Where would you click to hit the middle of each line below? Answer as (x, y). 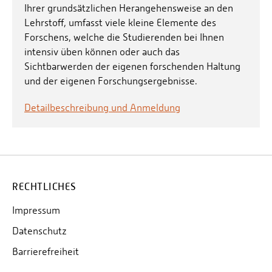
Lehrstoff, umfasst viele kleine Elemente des (120, 23)
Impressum (36, 211)
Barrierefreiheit (46, 252)
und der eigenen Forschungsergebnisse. (112, 81)
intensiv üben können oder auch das (102, 52)
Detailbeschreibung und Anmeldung (102, 108)
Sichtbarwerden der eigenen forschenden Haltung (132, 67)
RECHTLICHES (44, 187)
